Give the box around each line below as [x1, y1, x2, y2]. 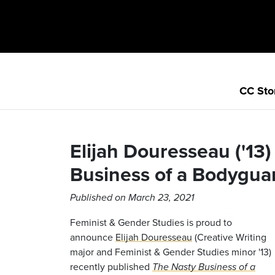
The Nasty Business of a [152, 261, 255, 273]
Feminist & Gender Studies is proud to [70, 215, 232, 229]
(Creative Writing [192, 230, 266, 244]
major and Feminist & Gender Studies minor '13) [70, 244, 271, 258]
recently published [70, 259, 152, 273]
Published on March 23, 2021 [70, 192, 194, 204]
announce [70, 230, 115, 244]
